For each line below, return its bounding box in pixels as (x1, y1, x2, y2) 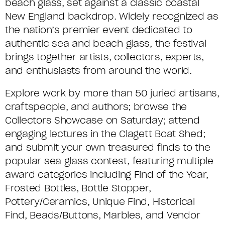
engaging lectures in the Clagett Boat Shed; (5, 128, 205, 140)
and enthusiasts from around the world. (5, 64, 192, 76)
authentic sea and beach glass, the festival (5, 37, 206, 49)
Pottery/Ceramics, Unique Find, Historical (5, 195, 195, 207)
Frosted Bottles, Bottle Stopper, (5, 182, 151, 194)
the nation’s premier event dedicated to (5, 24, 192, 36)
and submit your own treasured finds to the (5, 141, 210, 153)
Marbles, (103, 209, 146, 221)
